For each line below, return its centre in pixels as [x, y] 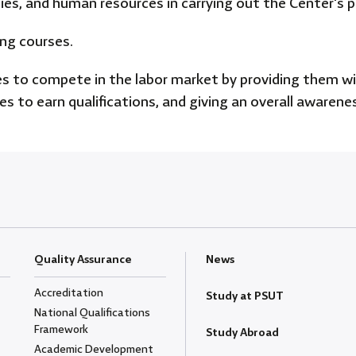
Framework [62, 330]
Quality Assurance [83, 260]
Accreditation [69, 294]
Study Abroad [242, 333]
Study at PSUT [245, 297]
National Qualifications [93, 313]
